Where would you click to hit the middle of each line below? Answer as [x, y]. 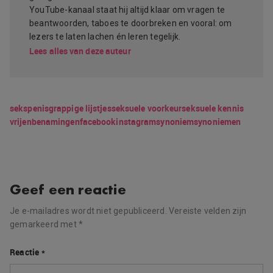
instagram [136, 122]
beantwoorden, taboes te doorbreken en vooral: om [131, 23]
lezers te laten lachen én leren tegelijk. [105, 37]
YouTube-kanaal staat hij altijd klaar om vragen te [127, 10]
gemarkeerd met [44, 225]
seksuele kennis [213, 108]
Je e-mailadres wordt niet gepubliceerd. [88, 211]
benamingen [55, 122]
